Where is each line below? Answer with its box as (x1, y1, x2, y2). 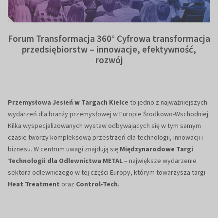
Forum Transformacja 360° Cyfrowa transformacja (8, 33, 210, 45)
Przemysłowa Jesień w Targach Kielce (8, 98, 128, 107)
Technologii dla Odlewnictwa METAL (8, 156, 123, 165)
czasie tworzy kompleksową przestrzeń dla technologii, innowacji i (8, 133, 203, 142)
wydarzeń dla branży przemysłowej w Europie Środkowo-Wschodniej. (8, 109, 210, 119)
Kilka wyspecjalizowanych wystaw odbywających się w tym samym (8, 121, 201, 130)
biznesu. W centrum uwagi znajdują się (8, 145, 120, 154)
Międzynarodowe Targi (120, 145, 193, 154)
